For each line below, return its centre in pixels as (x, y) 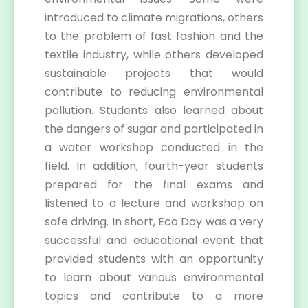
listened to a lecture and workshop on (154, 203)
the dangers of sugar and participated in (154, 129)
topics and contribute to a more (154, 296)
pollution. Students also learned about (154, 110)
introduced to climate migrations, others (154, 18)
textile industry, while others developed (154, 55)
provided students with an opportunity (154, 259)
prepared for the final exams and (154, 185)
